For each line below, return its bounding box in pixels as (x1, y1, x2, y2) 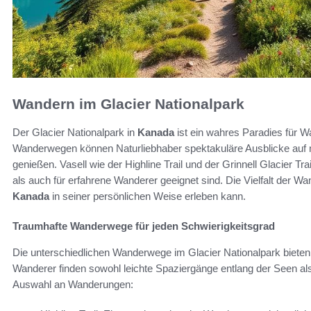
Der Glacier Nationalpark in (12, 126, 137, 138)
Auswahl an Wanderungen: (12, 278, 133, 290)
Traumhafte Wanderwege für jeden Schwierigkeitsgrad (12, 219, 275, 232)
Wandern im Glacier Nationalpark (12, 96, 244, 112)
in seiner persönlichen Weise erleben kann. (49, 190, 246, 202)
